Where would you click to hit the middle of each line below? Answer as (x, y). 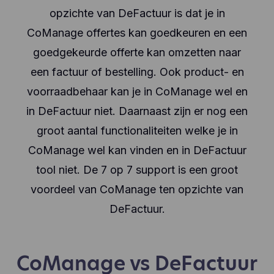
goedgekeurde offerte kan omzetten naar (137, 52)
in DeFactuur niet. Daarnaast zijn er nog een (137, 111)
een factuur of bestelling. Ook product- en (137, 72)
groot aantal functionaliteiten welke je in (137, 131)
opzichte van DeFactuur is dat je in (137, 13)
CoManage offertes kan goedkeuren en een (137, 33)
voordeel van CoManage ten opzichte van (137, 189)
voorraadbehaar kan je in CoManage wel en (137, 91)
